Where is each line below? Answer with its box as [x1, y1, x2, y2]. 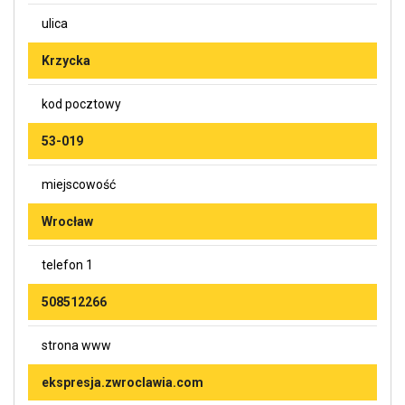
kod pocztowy [42, 96, 121, 111]
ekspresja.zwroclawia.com [42, 374, 203, 390]
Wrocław [42, 213, 93, 229]
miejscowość [42, 176, 116, 192]
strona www [42, 337, 111, 353]
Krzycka [42, 52, 90, 68]
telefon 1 [42, 257, 93, 272]
